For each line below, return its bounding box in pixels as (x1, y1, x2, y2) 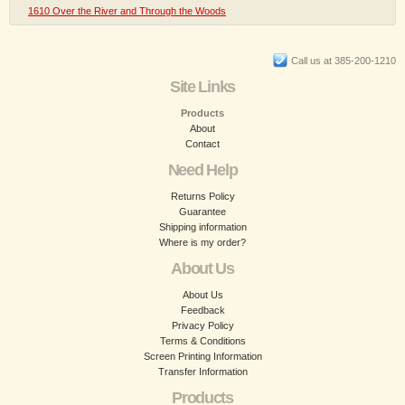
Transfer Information (157, 366, 248, 377)
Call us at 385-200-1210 (291, 55, 396, 66)
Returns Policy (170, 191, 235, 202)
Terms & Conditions (159, 335, 246, 346)
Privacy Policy (171, 320, 234, 331)
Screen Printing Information (143, 351, 262, 362)
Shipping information (158, 221, 247, 232)
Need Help (167, 161, 238, 179)
